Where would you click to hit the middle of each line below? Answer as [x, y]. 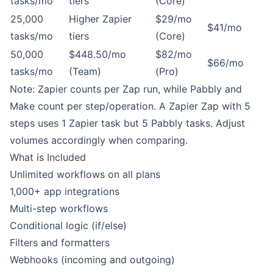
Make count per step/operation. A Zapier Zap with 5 [130, 106]
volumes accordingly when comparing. [99, 140]
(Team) [85, 71]
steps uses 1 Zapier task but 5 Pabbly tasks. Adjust [127, 123]
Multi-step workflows [59, 208]
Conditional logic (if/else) [68, 225]
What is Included [48, 157]
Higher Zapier [100, 19]
